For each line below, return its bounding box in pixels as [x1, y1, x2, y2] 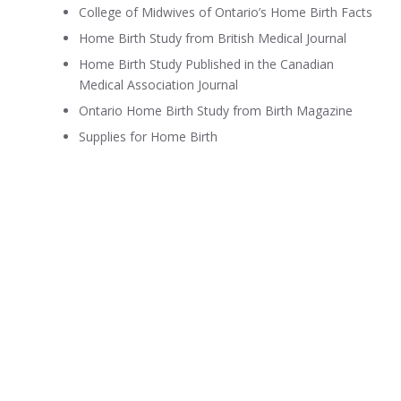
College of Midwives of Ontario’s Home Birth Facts [79, 3, 372, 21]
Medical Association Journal [79, 75, 238, 93]
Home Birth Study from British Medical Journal [79, 29, 346, 47]
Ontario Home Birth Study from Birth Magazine [79, 101, 353, 119]
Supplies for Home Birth [79, 127, 218, 145]
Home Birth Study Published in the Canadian [79, 55, 334, 73]
